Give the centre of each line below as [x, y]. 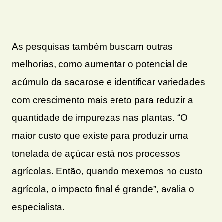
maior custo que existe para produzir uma [100, 136]
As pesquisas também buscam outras [92, 47]
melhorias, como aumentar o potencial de [100, 64]
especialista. [38, 207]
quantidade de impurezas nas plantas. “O [100, 118]
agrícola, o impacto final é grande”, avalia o [103, 189]
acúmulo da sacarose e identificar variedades [109, 82]
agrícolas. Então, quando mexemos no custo [107, 171]
